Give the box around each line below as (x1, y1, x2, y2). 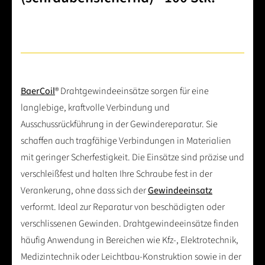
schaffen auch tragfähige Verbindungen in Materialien (21, 134, 231, 148)
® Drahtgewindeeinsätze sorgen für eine (55, 85, 209, 98)
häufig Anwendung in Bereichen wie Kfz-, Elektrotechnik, (21, 234, 238, 247)
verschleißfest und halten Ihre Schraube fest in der (21, 167, 212, 181)
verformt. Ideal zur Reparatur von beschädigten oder (21, 201, 225, 214)
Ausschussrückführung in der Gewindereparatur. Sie (21, 118, 218, 131)
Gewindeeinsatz (148, 184, 212, 198)
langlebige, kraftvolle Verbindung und (21, 101, 170, 115)
